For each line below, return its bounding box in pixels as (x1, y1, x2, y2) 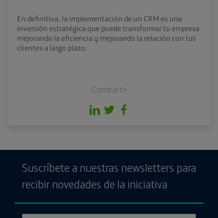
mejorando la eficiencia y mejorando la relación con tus (17, 33, 196, 43)
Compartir (91, 84, 127, 94)
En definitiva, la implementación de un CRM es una (17, 13, 182, 23)
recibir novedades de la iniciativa (22, 177, 167, 191)
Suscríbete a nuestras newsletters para (22, 160, 196, 175)
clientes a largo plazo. (17, 42, 87, 53)
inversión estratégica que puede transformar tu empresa (17, 23, 200, 33)
